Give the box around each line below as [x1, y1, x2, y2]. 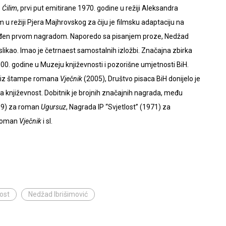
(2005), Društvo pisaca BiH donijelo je [82, 75, 200, 83]
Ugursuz [41, 103, 66, 111]
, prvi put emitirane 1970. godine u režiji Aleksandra [17, 4, 178, 12]
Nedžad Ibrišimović [28, 190, 88, 198]
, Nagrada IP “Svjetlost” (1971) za [66, 103, 171, 111]
